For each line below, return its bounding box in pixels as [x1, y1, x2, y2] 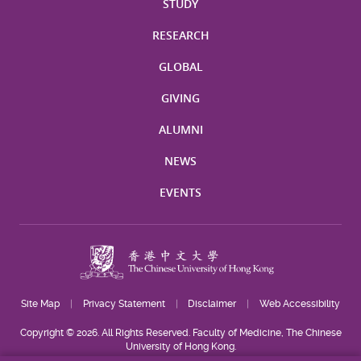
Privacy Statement [82, 297, 165, 309]
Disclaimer [188, 297, 237, 309]
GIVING [161, 89, 200, 106]
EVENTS [160, 184, 201, 200]
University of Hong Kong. [125, 341, 236, 353]
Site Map [21, 297, 60, 309]
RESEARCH [151, 27, 210, 43]
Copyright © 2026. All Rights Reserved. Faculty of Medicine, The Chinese [19, 327, 342, 339]
